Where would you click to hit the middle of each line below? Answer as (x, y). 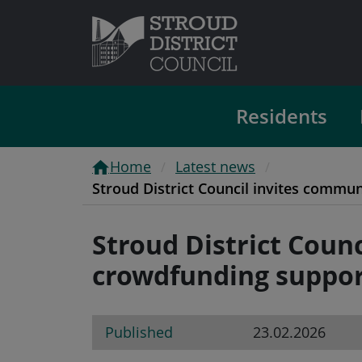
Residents (281, 116)
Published (139, 332)
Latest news (215, 166)
